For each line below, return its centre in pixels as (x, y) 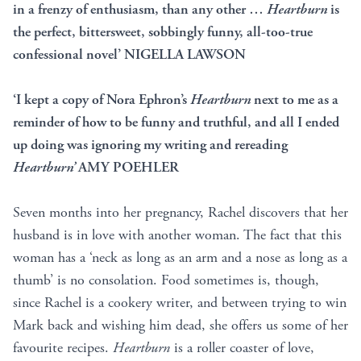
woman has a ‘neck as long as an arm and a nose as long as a (180, 258)
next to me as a (295, 100)
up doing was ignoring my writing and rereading (150, 145)
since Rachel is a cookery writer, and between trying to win (180, 303)
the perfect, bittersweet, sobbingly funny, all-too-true (163, 32)
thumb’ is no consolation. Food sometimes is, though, (166, 280)
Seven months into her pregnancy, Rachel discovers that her (180, 213)
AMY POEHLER (127, 168)
